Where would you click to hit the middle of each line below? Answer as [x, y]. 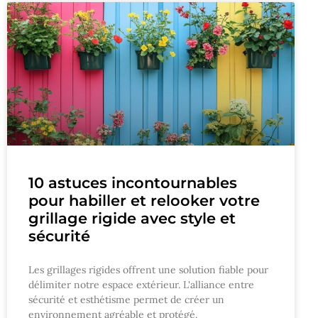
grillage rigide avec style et [132, 219]
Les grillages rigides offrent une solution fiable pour [148, 270]
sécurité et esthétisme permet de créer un [126, 300]
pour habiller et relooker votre [144, 201]
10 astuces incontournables [133, 183]
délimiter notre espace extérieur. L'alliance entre [141, 285]
